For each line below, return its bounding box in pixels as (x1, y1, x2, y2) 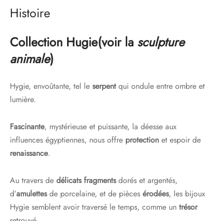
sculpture (134, 33, 184, 51)
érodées (143, 188, 169, 200)
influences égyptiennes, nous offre (10, 134, 125, 146)
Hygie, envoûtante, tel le (10, 80, 92, 92)
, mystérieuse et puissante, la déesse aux (44, 121, 177, 133)
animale (10, 50, 50, 68)
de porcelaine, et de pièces (47, 188, 143, 200)
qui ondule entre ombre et (116, 80, 205, 92)
